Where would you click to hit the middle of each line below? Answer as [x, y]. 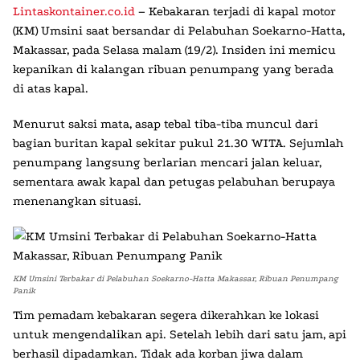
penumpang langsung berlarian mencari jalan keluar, [167, 162]
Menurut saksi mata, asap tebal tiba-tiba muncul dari [166, 124]
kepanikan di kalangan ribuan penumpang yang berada [173, 69]
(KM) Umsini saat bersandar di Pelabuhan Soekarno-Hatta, [179, 31]
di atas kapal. [51, 88]
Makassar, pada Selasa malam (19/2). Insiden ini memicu [174, 50]
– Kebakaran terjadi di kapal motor [235, 11]
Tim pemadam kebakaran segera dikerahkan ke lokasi [166, 315]
